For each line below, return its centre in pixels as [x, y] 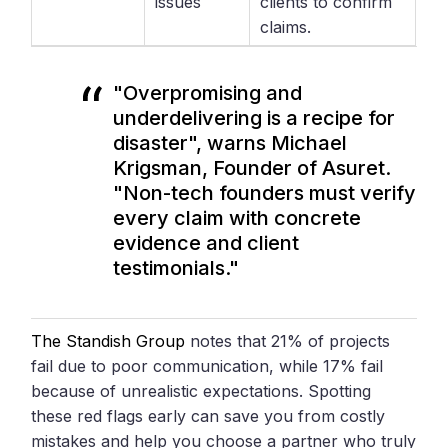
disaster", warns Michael [230, 143]
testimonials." [176, 268]
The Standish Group [108, 341]
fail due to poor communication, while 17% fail [207, 366]
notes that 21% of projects [288, 341]
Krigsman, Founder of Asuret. [252, 168]
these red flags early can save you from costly [208, 416]
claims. [286, 27]
